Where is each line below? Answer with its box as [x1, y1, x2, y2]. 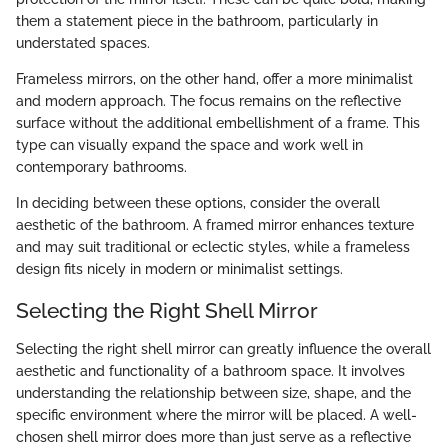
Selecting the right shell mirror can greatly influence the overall [16, 340, 431, 357]
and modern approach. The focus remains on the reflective [16, 93, 401, 110]
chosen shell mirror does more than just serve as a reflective [16, 428, 411, 445]
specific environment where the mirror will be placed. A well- [16, 406, 417, 423]
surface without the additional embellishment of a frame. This [16, 115, 420, 132]
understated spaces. [16, 35, 150, 52]
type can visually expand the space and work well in [16, 137, 363, 154]
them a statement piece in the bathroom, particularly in [16, 13, 378, 30]
